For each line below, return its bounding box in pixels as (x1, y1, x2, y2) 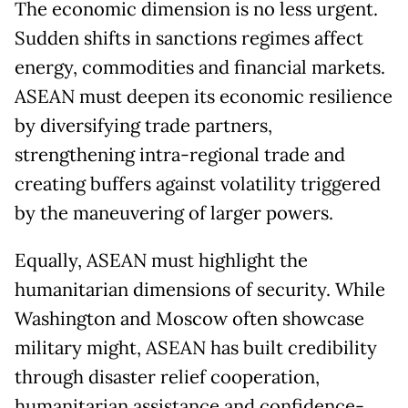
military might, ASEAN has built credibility (15, 336, 377, 361)
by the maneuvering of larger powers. (15, 201, 333, 226)
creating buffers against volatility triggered (15, 172, 381, 197)
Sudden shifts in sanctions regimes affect (15, 26, 363, 51)
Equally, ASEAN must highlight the (15, 249, 308, 273)
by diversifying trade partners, (15, 114, 272, 138)
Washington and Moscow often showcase (15, 307, 364, 331)
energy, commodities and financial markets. (15, 56, 385, 80)
